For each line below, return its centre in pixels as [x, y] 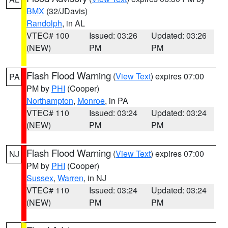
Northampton [50, 101]
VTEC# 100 [48, 35]
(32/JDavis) [66, 11]
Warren [70, 178]
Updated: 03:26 [179, 35]
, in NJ [95, 178]
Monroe [91, 101]
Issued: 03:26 [113, 35]
